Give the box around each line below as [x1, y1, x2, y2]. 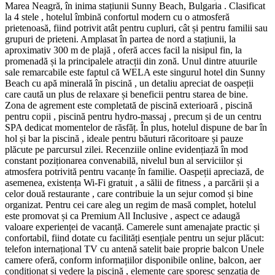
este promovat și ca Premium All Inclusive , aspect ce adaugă [5, 210, 240, 221]
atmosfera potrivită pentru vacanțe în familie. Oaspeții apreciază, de [5, 166, 264, 177]
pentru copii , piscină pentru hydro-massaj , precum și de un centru [5, 110, 261, 122]
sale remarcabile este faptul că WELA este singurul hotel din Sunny [5, 66, 265, 77]
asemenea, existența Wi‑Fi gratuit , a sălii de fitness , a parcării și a [5, 177, 259, 188]
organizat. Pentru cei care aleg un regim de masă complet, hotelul [5, 199, 256, 210]
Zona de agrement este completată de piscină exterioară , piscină [5, 99, 252, 110]
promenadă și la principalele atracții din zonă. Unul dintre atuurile [5, 55, 257, 66]
